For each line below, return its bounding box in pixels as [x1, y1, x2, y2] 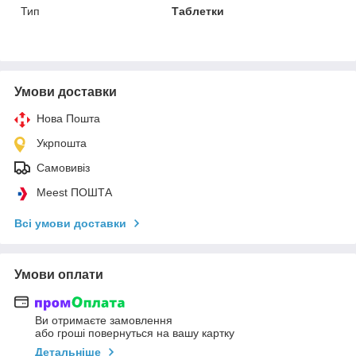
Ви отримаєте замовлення [35, 314, 172, 327]
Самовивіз [37, 161, 90, 174]
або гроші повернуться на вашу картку [35, 327, 234, 340]
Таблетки [172, 4, 225, 17]
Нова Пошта [37, 111, 100, 125]
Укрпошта [37, 136, 87, 149]
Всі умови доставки [14, 216, 126, 230]
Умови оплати [14, 267, 103, 281]
